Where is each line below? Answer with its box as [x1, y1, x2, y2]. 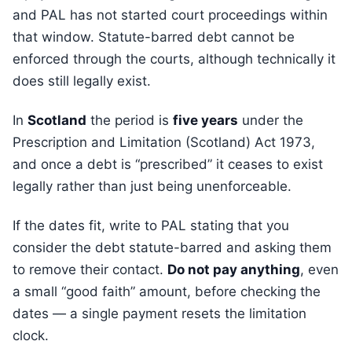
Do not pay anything [167, 262, 300, 277]
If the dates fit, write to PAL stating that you [13, 218, 289, 233]
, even [300, 262, 339, 277]
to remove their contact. [13, 262, 167, 277]
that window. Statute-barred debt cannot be [13, 29, 295, 45]
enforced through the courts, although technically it [13, 51, 335, 67]
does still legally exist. [13, 73, 151, 89]
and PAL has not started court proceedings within [13, 7, 328, 23]
